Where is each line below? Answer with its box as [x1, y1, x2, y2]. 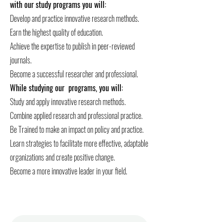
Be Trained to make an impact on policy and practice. [10, 123, 144, 135]
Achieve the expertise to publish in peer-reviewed [10, 40, 135, 52]
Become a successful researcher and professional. [10, 68, 138, 80]
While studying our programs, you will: [10, 82, 123, 94]
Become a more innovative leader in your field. [10, 165, 127, 177]
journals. [10, 54, 32, 66]
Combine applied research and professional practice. [10, 110, 143, 121]
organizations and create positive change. [10, 151, 115, 163]
